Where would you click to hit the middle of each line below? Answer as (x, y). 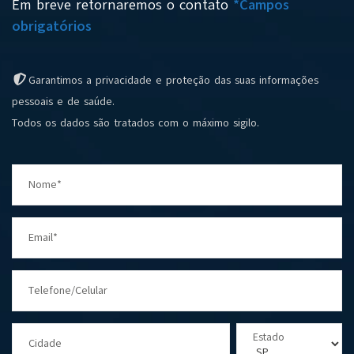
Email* (43, 238)
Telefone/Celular (68, 291)
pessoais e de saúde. (63, 102)
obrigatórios (52, 26)
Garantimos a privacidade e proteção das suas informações (171, 81)
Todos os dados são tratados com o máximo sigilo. (136, 123)
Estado (269, 337)
